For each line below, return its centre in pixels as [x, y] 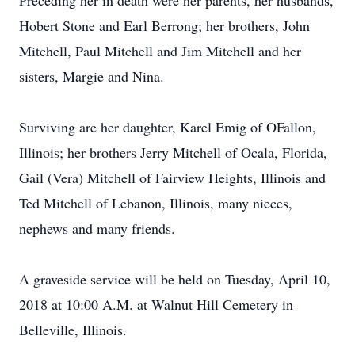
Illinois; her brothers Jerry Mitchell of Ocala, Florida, [173, 152]
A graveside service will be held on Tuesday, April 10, [175, 279]
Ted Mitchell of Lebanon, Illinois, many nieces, [156, 203]
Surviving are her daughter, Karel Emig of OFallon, [168, 127]
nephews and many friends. [97, 228]
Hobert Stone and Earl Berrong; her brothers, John [164, 25]
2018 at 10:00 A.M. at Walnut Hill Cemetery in [156, 304]
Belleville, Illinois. [73, 330]
